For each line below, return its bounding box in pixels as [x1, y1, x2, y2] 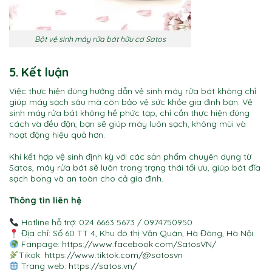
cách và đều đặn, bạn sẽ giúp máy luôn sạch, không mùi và [9, 118, 246, 129]
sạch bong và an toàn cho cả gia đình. [9, 172, 163, 184]
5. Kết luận [9, 64, 69, 80]
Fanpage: [18, 239, 59, 250]
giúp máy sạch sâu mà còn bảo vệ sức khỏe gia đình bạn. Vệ [9, 96, 253, 107]
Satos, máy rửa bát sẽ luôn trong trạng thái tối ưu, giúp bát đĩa [9, 161, 260, 173]
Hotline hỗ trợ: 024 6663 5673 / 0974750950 [18, 217, 195, 228]
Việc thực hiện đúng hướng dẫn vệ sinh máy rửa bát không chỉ [9, 85, 256, 97]
